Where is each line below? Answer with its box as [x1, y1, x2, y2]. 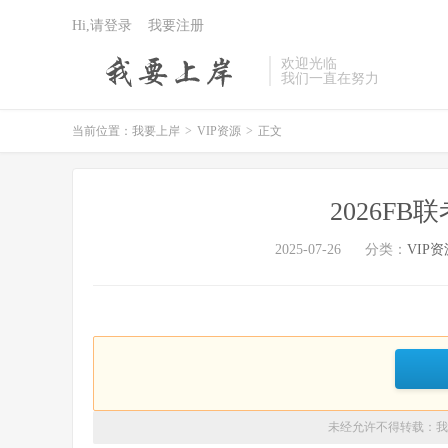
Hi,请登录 [72, 18, 132, 33]
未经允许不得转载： [327, 420, 436, 434]
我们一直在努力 [281, 71, 379, 86]
